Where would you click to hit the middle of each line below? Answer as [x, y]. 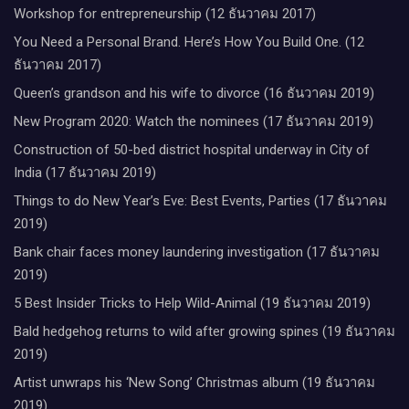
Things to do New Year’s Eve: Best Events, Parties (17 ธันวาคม [200, 200]
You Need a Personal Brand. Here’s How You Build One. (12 [189, 42]
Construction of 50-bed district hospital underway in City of [192, 149]
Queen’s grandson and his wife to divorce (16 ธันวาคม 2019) [194, 93]
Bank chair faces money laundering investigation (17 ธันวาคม [197, 252]
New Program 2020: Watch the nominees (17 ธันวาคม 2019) [194, 121]
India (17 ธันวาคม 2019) [85, 172]
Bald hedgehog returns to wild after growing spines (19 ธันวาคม [204, 331]
